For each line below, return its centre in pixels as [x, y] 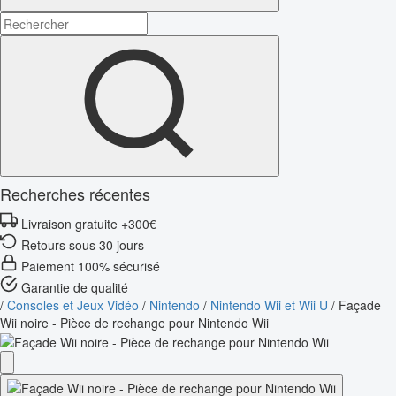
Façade [360, 305]
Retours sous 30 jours [83, 244]
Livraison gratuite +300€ [89, 223]
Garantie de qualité [75, 287]
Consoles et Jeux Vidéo [73, 305]
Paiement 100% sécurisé [91, 266]
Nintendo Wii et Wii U [269, 305]
